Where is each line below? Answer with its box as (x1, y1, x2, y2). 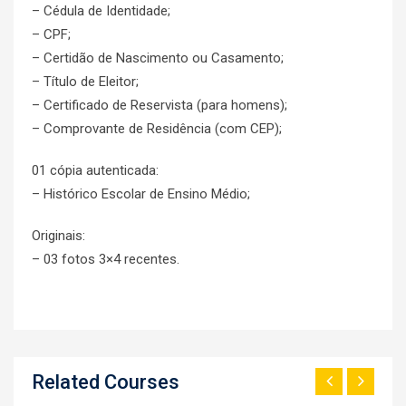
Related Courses (32, 371, 179, 393)
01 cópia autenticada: (32, 162, 159, 179)
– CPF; (32, 26, 71, 43)
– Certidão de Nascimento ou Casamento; (32, 50, 284, 66)
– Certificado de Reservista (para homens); (32, 97, 287, 113)
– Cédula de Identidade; (32, 3, 170, 19)
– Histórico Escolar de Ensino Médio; (32, 186, 250, 202)
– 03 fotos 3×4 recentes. (32, 251, 179, 267)
